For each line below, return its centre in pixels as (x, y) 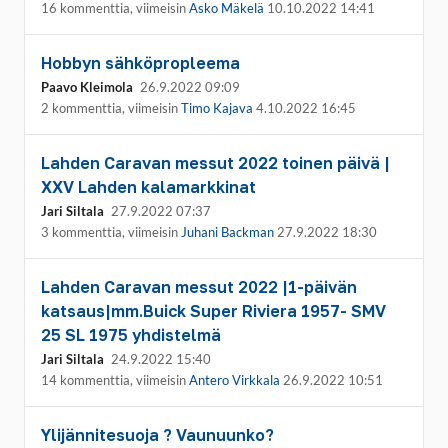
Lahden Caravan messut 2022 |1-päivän (199, 287)
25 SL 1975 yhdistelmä (131, 335)
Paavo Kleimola (87, 87)
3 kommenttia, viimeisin (111, 232)
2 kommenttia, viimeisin (111, 108)
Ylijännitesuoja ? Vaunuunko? (157, 435)
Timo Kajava (217, 108)
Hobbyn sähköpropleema (140, 63)
